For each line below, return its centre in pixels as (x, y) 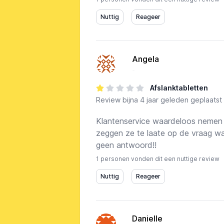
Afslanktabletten (179, 88)
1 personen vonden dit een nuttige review (158, 159)
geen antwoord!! (126, 145)
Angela (145, 59)
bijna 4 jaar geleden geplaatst (172, 100)
